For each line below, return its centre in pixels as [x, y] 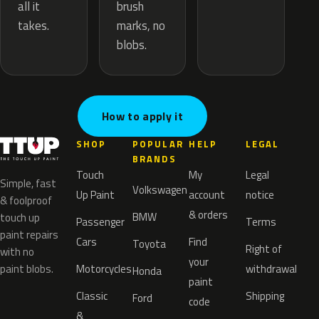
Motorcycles [104, 269]
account [207, 195]
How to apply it [142, 116]
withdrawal [271, 269]
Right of [263, 249]
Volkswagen [160, 190]
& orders [209, 215]
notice [260, 195]
